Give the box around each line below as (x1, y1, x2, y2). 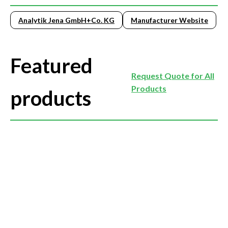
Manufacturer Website (131, 16, 208, 25)
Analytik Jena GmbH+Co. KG (18, 16, 115, 25)
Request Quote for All (131, 71, 214, 81)
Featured (10, 53, 93, 78)
